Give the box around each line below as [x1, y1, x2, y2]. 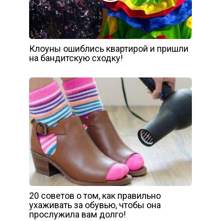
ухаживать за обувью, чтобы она [29, 200, 161, 211]
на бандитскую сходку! [29, 53, 123, 64]
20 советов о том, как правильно [29, 190, 161, 201]
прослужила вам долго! [29, 209, 126, 220]
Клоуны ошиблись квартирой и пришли [29, 43, 188, 54]
